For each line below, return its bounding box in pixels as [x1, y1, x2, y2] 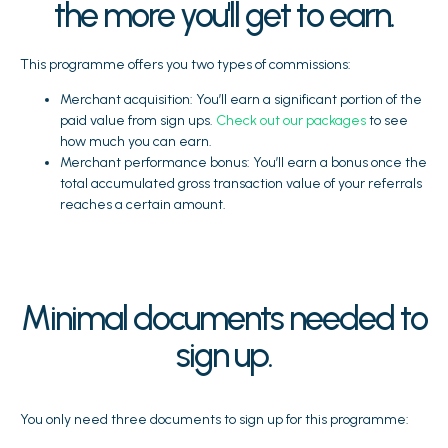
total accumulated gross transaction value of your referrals [60, 174, 422, 192]
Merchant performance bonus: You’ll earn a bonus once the [60, 153, 427, 171]
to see [366, 111, 408, 129]
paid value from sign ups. [60, 111, 216, 129]
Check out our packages [216, 111, 366, 129]
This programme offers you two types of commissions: [20, 55, 351, 73]
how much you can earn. [60, 132, 212, 150]
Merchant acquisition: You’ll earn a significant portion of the [60, 90, 422, 108]
